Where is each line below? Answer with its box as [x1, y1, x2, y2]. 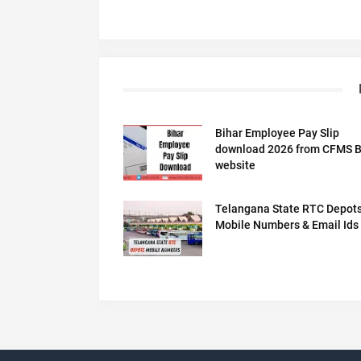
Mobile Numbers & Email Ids [215, 218, 359, 231]
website [215, 159, 256, 172]
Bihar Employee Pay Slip [215, 127, 340, 140]
